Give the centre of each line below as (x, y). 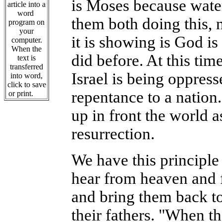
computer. (27, 40)
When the (27, 49)
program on (27, 22)
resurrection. (113, 134)
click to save (27, 84)
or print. (27, 93)
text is (27, 58)
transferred (27, 67)
